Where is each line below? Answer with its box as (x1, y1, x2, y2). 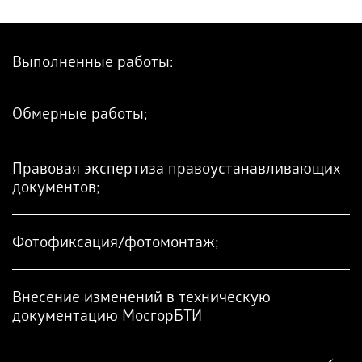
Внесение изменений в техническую (12, 290, 271, 309)
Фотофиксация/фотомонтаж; (12, 235, 219, 254)
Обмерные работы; (12, 107, 148, 125)
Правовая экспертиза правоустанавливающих (12, 162, 340, 180)
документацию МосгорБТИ (12, 309, 202, 327)
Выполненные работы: (12, 55, 173, 74)
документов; (12, 180, 100, 199)
